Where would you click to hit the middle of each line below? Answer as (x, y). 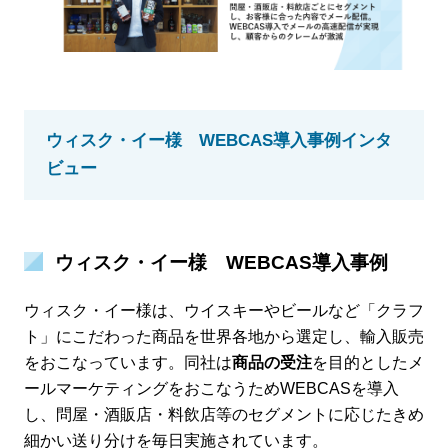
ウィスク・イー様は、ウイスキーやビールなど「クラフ (223, 311)
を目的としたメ (367, 363)
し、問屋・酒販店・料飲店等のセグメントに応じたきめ (223, 415)
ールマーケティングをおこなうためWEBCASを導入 (211, 389)
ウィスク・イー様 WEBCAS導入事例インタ (218, 141)
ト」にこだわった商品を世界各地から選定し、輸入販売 (223, 337)
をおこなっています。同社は (127, 363)
